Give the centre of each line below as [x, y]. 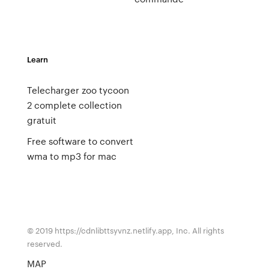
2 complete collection [74, 105]
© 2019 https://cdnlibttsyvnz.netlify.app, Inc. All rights [125, 230]
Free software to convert [80, 141]
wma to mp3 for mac [71, 156]
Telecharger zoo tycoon [78, 90]
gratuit [41, 120]
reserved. [44, 243]
